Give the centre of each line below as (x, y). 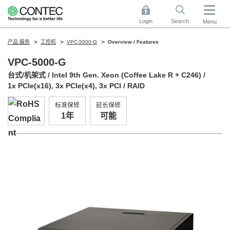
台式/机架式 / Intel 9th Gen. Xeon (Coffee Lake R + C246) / (107, 75)
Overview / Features (133, 42)
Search (180, 21)
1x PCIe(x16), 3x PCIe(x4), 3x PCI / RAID (76, 86)
